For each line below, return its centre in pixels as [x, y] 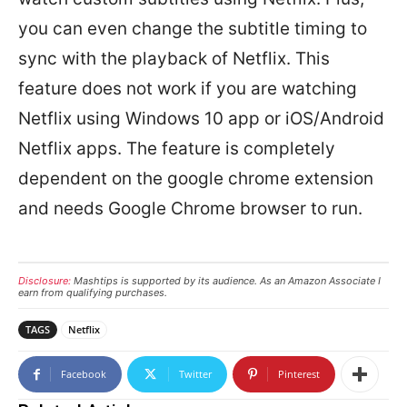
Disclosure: [45, 281]
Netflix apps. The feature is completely [177, 149]
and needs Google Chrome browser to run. [190, 209]
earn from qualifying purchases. [93, 293]
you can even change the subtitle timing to [193, 29]
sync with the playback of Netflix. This [174, 59]
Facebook [84, 374]
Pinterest [299, 374]
